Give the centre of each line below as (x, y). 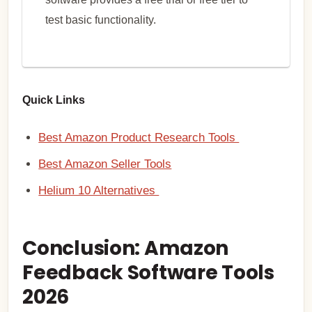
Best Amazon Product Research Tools (139, 137)
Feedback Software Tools (148, 272)
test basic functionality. (100, 20)
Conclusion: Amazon (126, 248)
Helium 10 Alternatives (99, 190)
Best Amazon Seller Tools (105, 164)
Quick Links (54, 100)
